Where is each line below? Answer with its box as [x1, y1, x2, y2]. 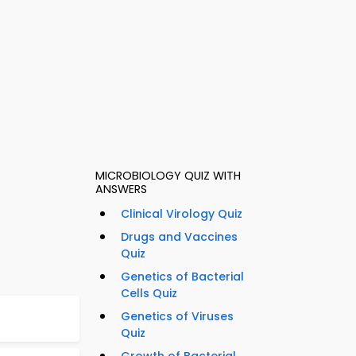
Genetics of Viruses [121, 308, 234, 325]
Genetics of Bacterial [121, 269, 244, 285]
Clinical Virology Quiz [121, 206, 242, 222]
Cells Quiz [121, 285, 177, 302]
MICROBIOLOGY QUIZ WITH [95, 168, 241, 184]
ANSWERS [95, 181, 147, 198]
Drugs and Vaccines [121, 229, 238, 246]
